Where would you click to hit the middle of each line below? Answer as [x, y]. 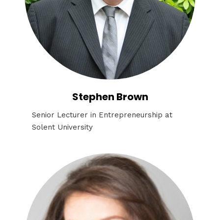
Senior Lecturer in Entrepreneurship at [102, 115]
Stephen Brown [110, 97]
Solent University [62, 127]
